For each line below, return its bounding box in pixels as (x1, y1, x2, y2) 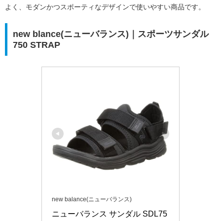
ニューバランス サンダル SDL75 (52, 210, 167, 219)
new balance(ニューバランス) (52, 196, 132, 203)
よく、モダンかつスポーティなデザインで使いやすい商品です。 (5, 3, 205, 11)
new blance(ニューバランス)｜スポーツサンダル (12, 29, 209, 39)
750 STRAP (12, 39, 60, 50)
